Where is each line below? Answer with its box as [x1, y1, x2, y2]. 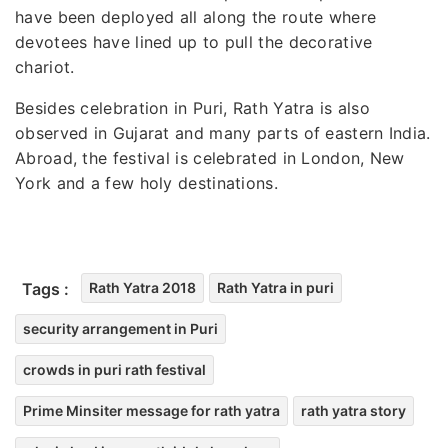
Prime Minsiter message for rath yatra [23, 401, 280, 419]
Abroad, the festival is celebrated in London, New [15, 147, 405, 168]
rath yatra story [301, 401, 406, 419]
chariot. [15, 56, 75, 77]
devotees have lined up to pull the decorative [15, 31, 373, 52]
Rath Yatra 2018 [89, 278, 196, 296]
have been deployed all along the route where [15, 6, 377, 27]
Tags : [22, 278, 69, 299]
